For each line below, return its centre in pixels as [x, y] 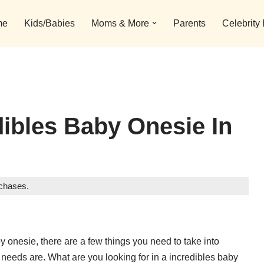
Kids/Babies [49, 24]
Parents [189, 24]
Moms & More [120, 24]
